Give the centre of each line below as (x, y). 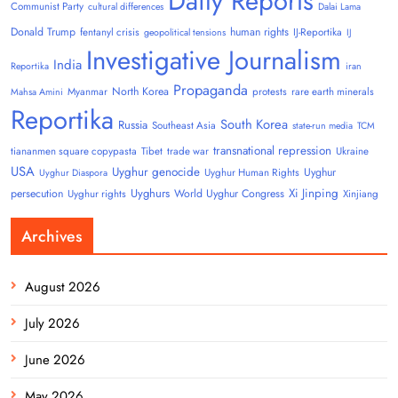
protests (270, 92)
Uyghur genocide (156, 172)
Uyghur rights (97, 194)
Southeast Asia (184, 126)
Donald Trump (43, 32)
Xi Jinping (314, 194)
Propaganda (211, 91)
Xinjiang (361, 194)
